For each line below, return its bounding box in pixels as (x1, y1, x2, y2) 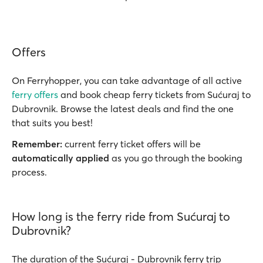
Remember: (12, 138, 62, 150)
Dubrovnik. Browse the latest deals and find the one (12, 103, 234, 114)
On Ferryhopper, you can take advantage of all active (12, 75, 242, 86)
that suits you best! (12, 117, 93, 129)
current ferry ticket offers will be (62, 138, 201, 150)
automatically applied (12, 152, 109, 164)
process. (12, 166, 47, 178)
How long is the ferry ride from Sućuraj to (12, 209, 230, 224)
